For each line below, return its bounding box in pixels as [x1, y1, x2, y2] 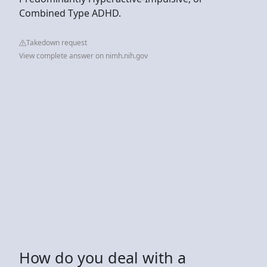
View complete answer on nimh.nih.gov [19, 50, 148, 61]
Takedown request [26, 37, 87, 48]
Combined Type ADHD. [19, 6, 121, 20]
